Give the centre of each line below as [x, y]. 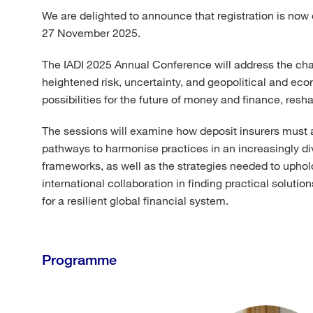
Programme [79, 260]
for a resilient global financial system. [135, 200]
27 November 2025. [91, 32]
